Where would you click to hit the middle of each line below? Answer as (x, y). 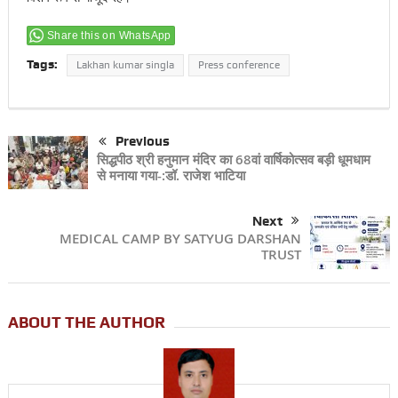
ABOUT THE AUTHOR (86, 322)
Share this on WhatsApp (109, 36)
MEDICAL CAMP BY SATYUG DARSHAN (181, 239)
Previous (142, 142)
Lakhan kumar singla (125, 65)
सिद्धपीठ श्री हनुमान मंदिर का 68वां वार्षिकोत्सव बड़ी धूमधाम (233, 160)
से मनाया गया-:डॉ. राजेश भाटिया (171, 176)
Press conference (239, 65)
